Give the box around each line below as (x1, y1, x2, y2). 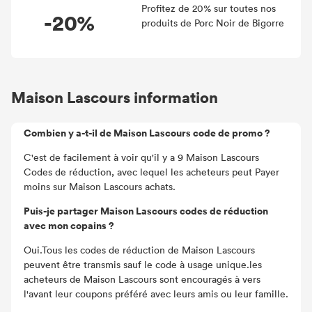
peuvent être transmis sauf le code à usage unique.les (24, 258, 262, 271)
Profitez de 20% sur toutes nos (141, 1, 276, 15)
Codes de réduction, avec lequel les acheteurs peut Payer (24, 165, 279, 178)
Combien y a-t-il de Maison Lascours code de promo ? (24, 125, 270, 140)
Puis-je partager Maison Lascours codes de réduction (24, 203, 268, 218)
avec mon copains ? (24, 218, 114, 233)
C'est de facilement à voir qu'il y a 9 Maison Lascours (24, 150, 259, 164)
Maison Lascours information (11, 86, 218, 107)
